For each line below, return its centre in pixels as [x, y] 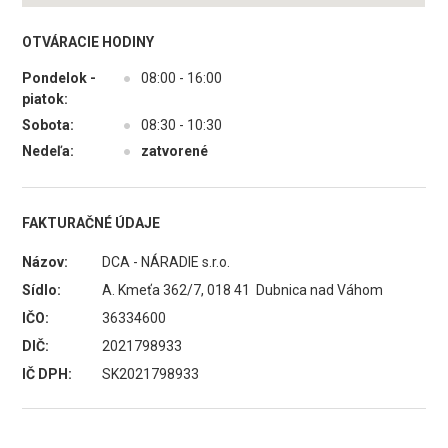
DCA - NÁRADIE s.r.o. [166, 262]
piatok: [45, 99]
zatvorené [175, 151]
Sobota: [48, 125]
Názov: [45, 262]
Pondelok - [59, 78]
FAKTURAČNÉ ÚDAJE [91, 223]
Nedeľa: [48, 151]
